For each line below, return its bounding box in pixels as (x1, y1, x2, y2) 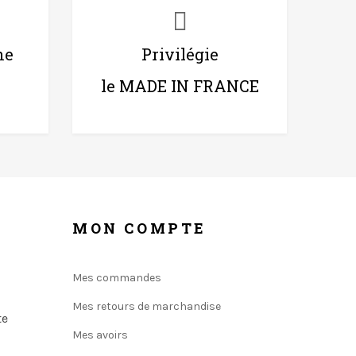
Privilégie (141, 43, 219, 64)
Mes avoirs (72, 327, 128, 342)
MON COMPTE (72, 218, 207, 238)
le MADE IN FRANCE (100, 75, 259, 96)
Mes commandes (72, 270, 161, 284)
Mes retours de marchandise (72, 299, 221, 313)
